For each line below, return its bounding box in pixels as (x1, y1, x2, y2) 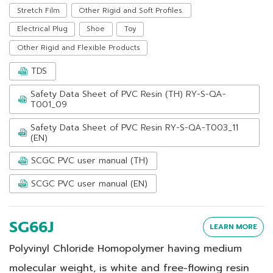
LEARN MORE (210, 221, 257, 233)
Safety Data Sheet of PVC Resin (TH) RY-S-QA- (30, 87, 226, 101)
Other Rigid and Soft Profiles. (79, 4, 184, 16)
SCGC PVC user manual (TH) (30, 154, 148, 168)
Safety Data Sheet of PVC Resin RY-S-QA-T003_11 (30, 120, 239, 134)
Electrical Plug (16, 23, 68, 35)
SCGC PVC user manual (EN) (30, 177, 147, 191)
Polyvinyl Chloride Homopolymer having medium (9, 240, 242, 256)
